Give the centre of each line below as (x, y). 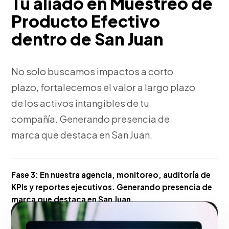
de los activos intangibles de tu (81, 103)
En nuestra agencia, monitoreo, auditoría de (125, 175)
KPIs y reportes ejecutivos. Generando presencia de (112, 187)
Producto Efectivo (86, 21)
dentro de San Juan (87, 39)
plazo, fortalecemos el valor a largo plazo (104, 87)
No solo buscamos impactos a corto (93, 71)
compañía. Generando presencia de (91, 119)
